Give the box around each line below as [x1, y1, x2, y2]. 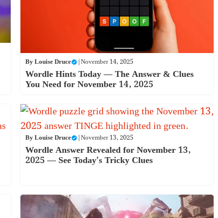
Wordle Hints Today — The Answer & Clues [25, 67, 194, 82]
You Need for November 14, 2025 [25, 77, 153, 92]
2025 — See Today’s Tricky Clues [25, 153, 153, 168]
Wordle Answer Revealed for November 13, [25, 143, 191, 158]
